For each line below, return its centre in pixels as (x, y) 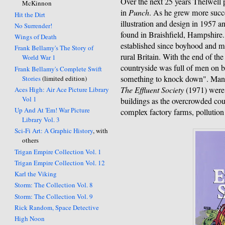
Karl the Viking (36, 174)
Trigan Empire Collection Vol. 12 (60, 162)
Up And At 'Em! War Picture (52, 110)
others (31, 140)
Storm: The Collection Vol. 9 (54, 196)
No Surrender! (34, 25)
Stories (32, 78)
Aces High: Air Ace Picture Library (62, 89)
